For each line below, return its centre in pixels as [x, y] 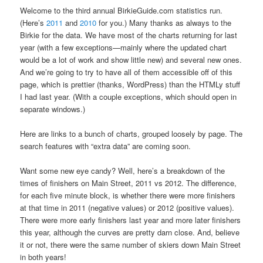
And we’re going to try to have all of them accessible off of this [127, 72]
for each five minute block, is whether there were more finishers [128, 195]
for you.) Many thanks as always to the [165, 22]
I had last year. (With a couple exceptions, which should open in [129, 96]
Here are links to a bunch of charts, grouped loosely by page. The [131, 133]
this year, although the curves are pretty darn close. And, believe [130, 232]
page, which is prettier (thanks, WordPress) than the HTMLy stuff [130, 84]
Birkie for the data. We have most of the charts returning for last [129, 35]
